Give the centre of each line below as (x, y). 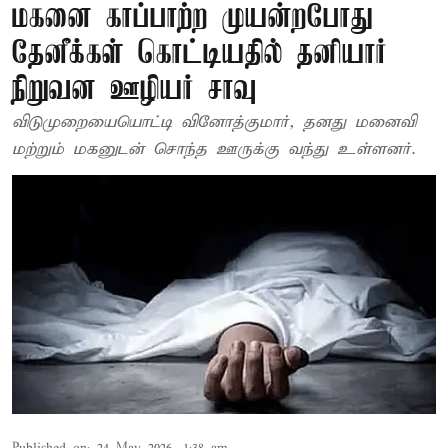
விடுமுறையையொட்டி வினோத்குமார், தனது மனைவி (214, 122)
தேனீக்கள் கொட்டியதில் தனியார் (199, 54)
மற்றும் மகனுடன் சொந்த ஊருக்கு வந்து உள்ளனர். (213, 149)
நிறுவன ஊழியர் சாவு (134, 90)
